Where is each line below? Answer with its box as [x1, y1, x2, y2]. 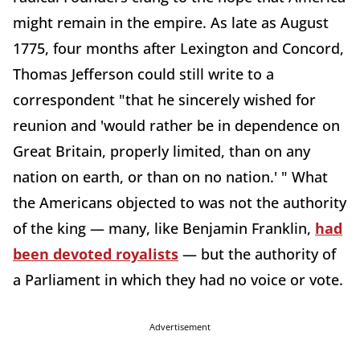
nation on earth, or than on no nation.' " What [13, 167, 328, 187]
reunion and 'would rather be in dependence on [13, 116, 340, 136]
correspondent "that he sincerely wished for [13, 90, 316, 110]
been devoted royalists [13, 244, 178, 264]
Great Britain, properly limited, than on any [13, 141, 310, 162]
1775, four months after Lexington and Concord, [13, 39, 344, 59]
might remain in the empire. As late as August [13, 13, 329, 33]
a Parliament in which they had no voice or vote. [13, 270, 343, 290]
